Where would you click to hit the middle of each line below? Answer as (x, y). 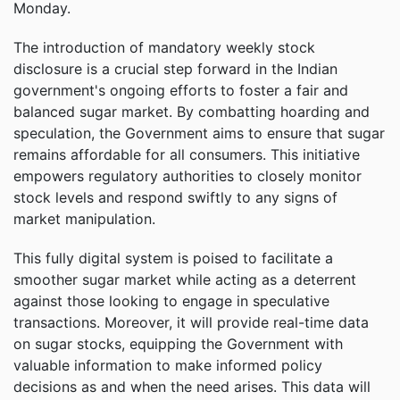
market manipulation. (84, 218)
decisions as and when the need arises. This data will (192, 386)
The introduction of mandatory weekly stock (164, 47)
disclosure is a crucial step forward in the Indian (175, 68)
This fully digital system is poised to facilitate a (173, 258)
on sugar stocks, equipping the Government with (178, 343)
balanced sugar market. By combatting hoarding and (192, 111)
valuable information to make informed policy (168, 365)
